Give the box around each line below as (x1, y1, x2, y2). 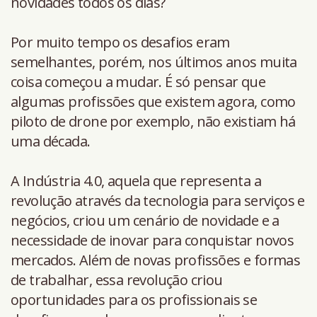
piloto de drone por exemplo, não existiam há (11, 111, 296, 131)
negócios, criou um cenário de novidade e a (11, 210, 279, 230)
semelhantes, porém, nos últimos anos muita (11, 52, 297, 71)
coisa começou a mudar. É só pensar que (11, 71, 266, 91)
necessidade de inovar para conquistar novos (11, 230, 294, 250)
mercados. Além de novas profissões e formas (11, 250, 301, 270)
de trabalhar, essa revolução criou (11, 270, 223, 289)
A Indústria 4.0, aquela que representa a (11, 171, 261, 190)
